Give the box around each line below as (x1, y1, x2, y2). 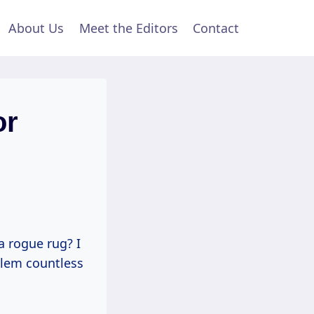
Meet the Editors (78, 20, 178, 36)
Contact (193, 20, 240, 36)
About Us (8, 20, 64, 36)
